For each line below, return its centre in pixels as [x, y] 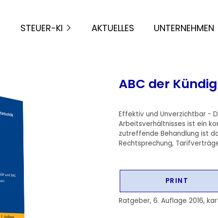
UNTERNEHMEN [184, 28]
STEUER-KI [41, 28]
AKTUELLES [113, 28]
